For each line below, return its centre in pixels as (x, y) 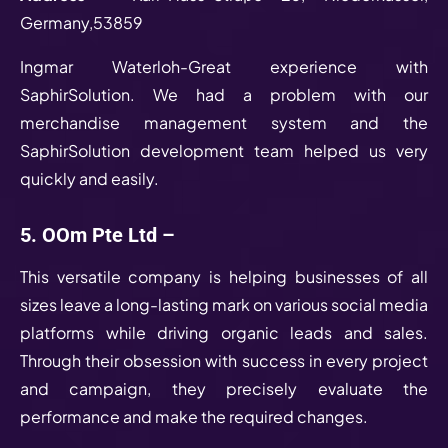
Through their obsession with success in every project (224, 360)
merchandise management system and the (224, 122)
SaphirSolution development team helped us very (224, 150)
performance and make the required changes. (195, 416)
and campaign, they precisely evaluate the (224, 388)
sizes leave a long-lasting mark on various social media (224, 304)
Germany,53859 (81, 22)
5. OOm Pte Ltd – (100, 234)
